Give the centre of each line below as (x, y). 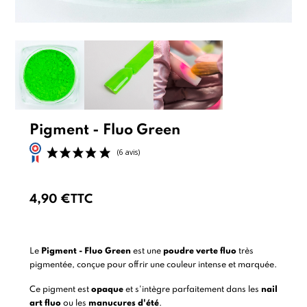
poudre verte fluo (199, 251)
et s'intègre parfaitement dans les (192, 289)
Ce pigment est (60, 289)
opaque (107, 289)
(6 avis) (151, 233)
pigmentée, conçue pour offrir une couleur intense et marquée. (153, 265)
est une (147, 251)
